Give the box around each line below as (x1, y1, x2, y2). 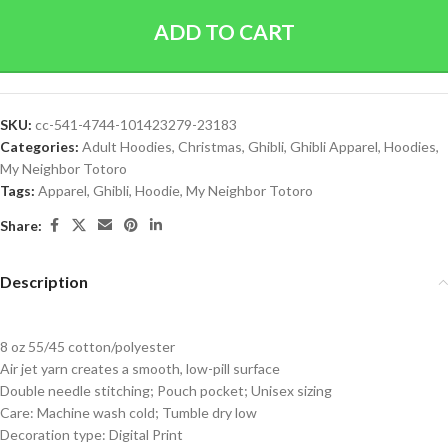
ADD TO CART (153, 19, 295, 44)
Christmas (178, 138, 242, 155)
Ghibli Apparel (290, 138, 378, 155)
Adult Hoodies (82, 138, 172, 155)
